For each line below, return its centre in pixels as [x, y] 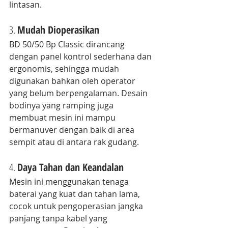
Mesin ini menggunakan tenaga [70, 181]
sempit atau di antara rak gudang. [74, 142]
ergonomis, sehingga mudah [65, 68]
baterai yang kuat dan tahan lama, [76, 194]
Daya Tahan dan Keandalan [70, 167]
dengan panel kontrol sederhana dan [81, 56]
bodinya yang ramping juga [62, 105]
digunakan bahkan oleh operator [73, 81]
